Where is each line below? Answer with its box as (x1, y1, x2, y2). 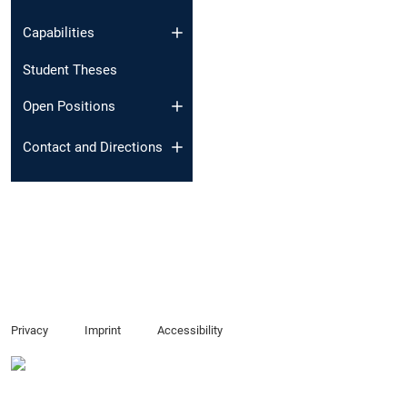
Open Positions (23, 98, 115, 115)
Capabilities (23, 24, 94, 41)
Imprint (84, 323, 121, 338)
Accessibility (156, 323, 223, 338)
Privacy (11, 323, 48, 338)
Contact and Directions (23, 138, 163, 155)
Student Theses (23, 61, 117, 78)
